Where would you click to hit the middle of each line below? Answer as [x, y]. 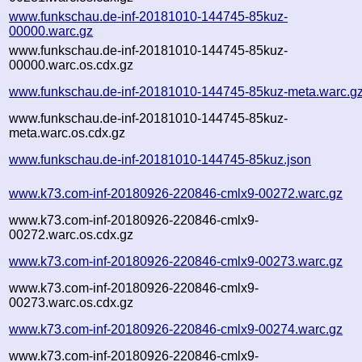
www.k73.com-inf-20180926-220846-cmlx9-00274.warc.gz [176, 329]
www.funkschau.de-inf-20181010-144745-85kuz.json [160, 159]
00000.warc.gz [51, 31]
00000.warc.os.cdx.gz [72, 65]
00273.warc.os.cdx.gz [72, 302]
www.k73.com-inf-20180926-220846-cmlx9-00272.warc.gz [176, 193]
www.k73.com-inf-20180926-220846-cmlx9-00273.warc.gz [176, 261]
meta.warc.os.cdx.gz [67, 133]
